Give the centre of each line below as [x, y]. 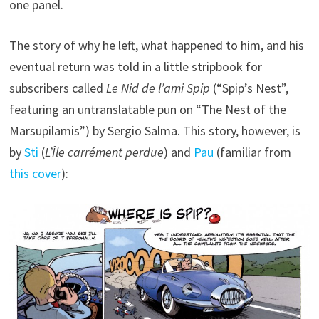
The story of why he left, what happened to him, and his [156, 46]
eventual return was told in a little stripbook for [135, 67]
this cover [35, 174]
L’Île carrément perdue [104, 152]
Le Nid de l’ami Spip [158, 88]
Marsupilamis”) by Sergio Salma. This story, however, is [155, 131]
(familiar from [252, 152]
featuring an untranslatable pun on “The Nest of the [147, 110]
